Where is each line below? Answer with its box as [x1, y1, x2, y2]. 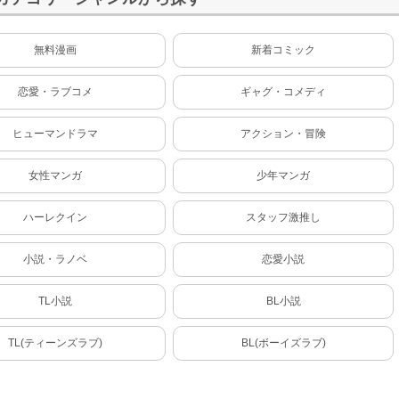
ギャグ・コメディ [240, 85, 326, 98]
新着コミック [251, 43, 315, 56]
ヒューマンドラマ [12, 126, 98, 140]
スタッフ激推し [246, 210, 321, 224]
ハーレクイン [23, 210, 87, 224]
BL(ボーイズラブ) [240, 336, 326, 349]
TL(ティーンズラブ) [8, 336, 102, 349]
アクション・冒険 [240, 126, 326, 140]
